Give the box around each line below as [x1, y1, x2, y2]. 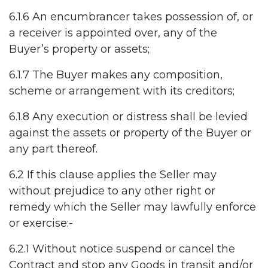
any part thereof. [9, 142, 98, 156]
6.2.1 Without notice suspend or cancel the [9, 242, 235, 256]
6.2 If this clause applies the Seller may [9, 168, 217, 182]
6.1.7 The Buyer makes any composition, [9, 68, 223, 82]
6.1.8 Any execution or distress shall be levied [9, 110, 248, 124]
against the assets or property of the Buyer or [9, 126, 251, 140]
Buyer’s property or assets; [9, 42, 150, 56]
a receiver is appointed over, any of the [9, 26, 217, 40]
